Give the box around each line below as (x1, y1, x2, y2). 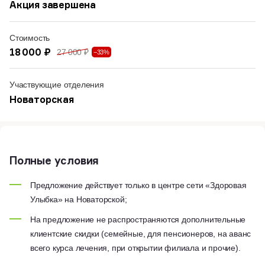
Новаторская (9, 93, 74, 105)
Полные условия (9, 153, 99, 167)
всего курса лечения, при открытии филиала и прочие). (30, 243, 241, 253)
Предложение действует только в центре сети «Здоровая (30, 180, 247, 190)
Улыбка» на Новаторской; (30, 194, 127, 204)
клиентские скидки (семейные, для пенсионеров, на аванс (30, 228, 251, 238)
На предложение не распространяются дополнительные (30, 214, 246, 224)
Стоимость (9, 33, 50, 43)
